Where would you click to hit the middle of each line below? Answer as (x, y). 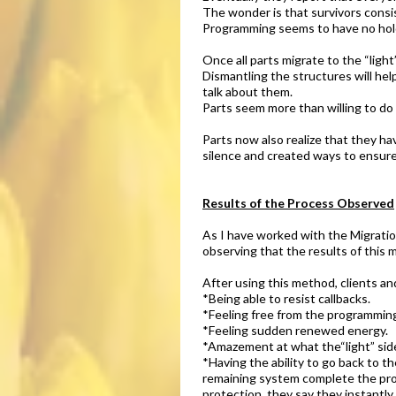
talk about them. (247, 91)
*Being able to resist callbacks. (286, 298)
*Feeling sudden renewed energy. (295, 330)
